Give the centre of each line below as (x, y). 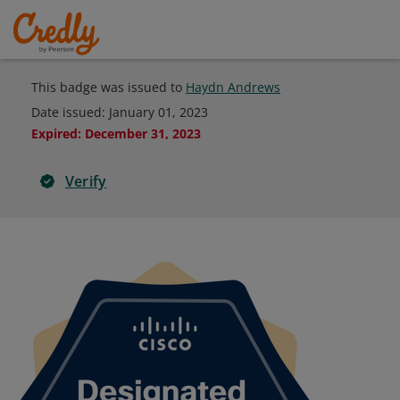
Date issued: (70, 112)
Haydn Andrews (233, 87)
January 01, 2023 (158, 112)
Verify (86, 181)
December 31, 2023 (143, 133)
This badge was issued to (108, 87)
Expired (54, 133)
